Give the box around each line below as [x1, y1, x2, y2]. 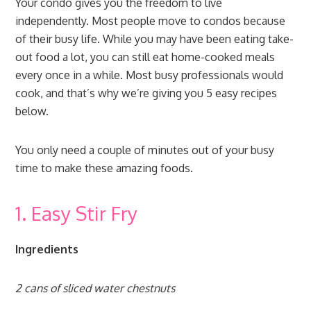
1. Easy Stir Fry [15, 201, 138, 226]
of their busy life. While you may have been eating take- [15, 32, 294, 46]
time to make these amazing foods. [15, 161, 194, 175]
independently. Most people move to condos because [15, 14, 286, 28]
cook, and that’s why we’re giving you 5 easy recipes [15, 86, 278, 100]
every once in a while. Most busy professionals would [15, 68, 287, 82]
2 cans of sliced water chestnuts [15, 281, 176, 295]
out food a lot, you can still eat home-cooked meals [15, 50, 276, 64]
